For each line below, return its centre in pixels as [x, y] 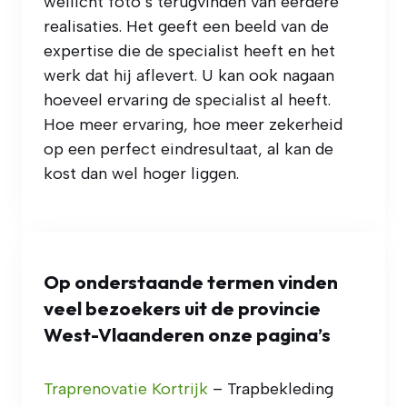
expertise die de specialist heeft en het [189, 51]
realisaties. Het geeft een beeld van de [186, 27]
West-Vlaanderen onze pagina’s [187, 335]
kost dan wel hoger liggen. [141, 174]
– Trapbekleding [271, 389]
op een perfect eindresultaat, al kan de [189, 149]
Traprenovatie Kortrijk [126, 389]
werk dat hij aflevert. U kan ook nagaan [189, 76]
